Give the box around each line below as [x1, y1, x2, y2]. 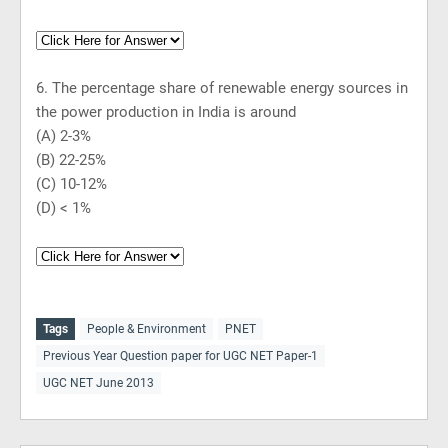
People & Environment [87, 322, 206, 336]
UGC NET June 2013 [43, 376, 154, 390]
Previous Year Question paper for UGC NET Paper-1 [43, 349, 318, 363]
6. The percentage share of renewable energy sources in [36, 79, 408, 97]
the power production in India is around [36, 103, 296, 121]
